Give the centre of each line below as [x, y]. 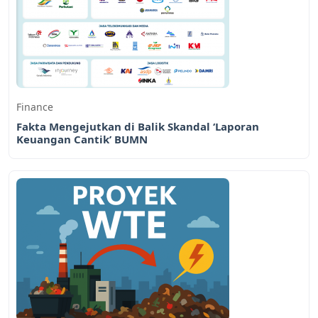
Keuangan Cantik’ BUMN [82, 139]
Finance [35, 106]
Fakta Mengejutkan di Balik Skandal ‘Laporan [138, 126]
